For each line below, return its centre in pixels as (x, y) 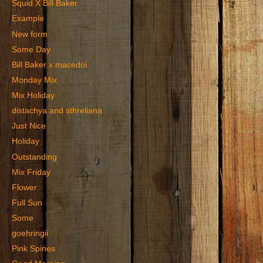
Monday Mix (34, 80)
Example (28, 19)
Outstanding (34, 157)
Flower (24, 187)
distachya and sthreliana (57, 111)
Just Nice (28, 126)
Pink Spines (33, 249)
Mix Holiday (33, 95)
